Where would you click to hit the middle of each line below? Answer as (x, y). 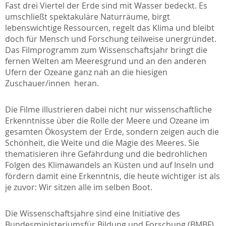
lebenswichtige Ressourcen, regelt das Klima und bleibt (110, 28)
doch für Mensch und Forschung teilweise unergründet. (111, 39)
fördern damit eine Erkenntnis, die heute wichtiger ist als (112, 176)
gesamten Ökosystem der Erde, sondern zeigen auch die (112, 132)
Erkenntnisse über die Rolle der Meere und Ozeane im (107, 121)
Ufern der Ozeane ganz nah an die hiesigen (86, 72)
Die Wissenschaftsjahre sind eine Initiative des (93, 213)
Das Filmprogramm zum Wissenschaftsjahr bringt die (106, 50)
